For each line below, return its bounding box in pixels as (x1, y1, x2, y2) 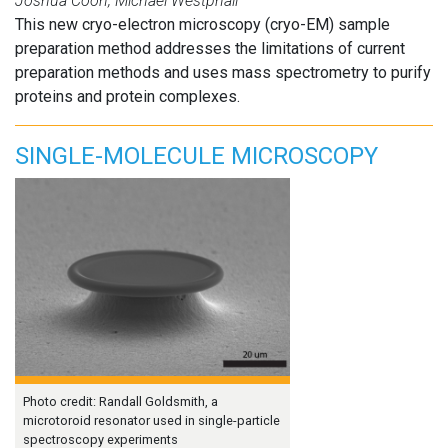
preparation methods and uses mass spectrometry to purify (15, 62, 431, 82)
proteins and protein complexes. (15, 86, 240, 106)
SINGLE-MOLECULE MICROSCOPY (15, 141, 378, 170)
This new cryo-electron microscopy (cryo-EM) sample (15, 14, 390, 34)
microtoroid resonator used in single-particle (23, 412, 280, 428)
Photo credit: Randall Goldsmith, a (23, 393, 218, 409)
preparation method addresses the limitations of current (15, 38, 405, 58)
